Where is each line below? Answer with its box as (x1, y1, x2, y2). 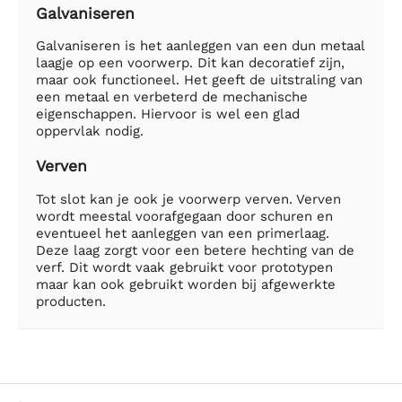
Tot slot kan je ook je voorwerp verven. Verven (36, 190, 341, 207)
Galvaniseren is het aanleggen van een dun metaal (36, 38, 364, 55)
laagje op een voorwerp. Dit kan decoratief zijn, (36, 55, 345, 72)
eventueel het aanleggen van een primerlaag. (36, 224, 329, 241)
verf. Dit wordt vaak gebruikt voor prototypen (36, 258, 333, 275)
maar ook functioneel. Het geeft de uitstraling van (36, 72, 363, 89)
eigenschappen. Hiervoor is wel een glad (36, 106, 300, 123)
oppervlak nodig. (36, 123, 144, 140)
